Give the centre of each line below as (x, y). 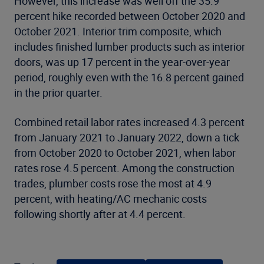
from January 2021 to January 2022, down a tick (127, 137)
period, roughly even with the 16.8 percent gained (129, 77)
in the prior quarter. (58, 92)
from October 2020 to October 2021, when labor (125, 152)
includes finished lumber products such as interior (130, 46)
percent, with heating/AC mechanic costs (110, 198)
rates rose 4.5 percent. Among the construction (124, 168)
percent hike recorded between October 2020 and (130, 16)
